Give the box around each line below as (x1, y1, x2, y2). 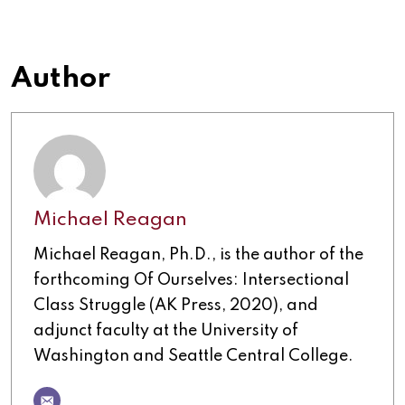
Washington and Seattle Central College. (33, 348, 353, 365)
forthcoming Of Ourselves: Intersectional (33, 272, 349, 289)
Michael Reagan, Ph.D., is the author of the (33, 247, 363, 264)
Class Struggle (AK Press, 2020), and (33, 297, 318, 315)
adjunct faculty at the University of (33, 323, 298, 340)
